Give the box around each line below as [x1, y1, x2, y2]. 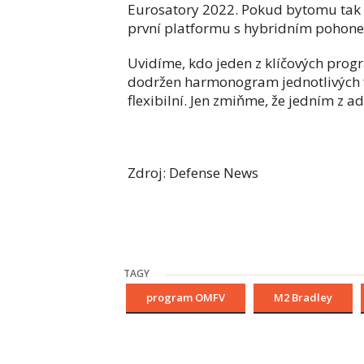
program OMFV [146, 290, 225, 305]
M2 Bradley [274, 290, 332, 305]
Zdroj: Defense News [128, 163, 258, 182]
